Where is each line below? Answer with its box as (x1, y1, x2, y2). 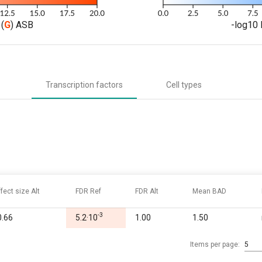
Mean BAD (192, 187, 226, 195)
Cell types (166, 80, 202, 89)
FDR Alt (135, 187, 158, 195)
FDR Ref (75, 187, 101, 195)
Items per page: (190, 240, 240, 249)
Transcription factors (46, 80, 123, 89)
